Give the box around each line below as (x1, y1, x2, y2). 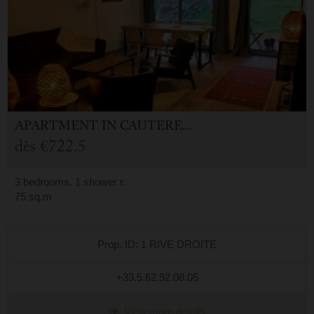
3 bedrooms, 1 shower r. (15, 176, 125, 189)
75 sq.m (15, 191, 52, 203)
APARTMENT (15, 117, 102, 139)
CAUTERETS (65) (120, 117, 182, 139)
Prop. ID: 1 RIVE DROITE (97, 238, 217, 251)
